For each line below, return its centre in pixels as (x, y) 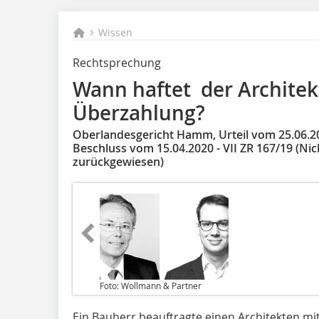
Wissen (116, 32)
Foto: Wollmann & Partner (151, 285)
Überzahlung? (139, 113)
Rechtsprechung (117, 63)
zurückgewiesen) (118, 162)
